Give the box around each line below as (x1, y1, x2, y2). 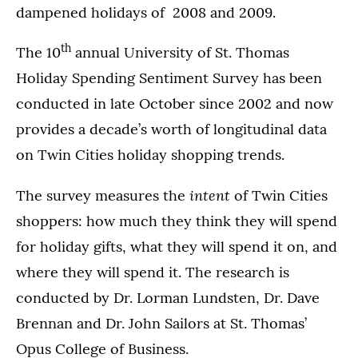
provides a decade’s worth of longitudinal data (16, 120, 327, 138)
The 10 (16, 43, 61, 62)
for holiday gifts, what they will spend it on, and (16, 237, 337, 256)
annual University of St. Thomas (71, 43, 289, 62)
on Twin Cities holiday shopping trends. (16, 145, 284, 164)
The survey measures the (16, 186, 185, 205)
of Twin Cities (230, 186, 328, 205)
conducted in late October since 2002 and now (16, 94, 333, 113)
